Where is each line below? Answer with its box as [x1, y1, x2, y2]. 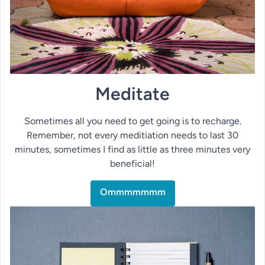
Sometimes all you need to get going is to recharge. [24, 115, 241, 127]
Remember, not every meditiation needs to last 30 [27, 129, 238, 141]
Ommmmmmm [99, 186, 166, 198]
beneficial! [110, 157, 155, 169]
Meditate [95, 82, 170, 105]
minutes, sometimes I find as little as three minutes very [15, 143, 250, 155]
